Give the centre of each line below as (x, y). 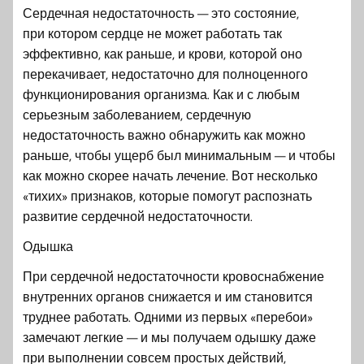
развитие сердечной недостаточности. (138, 216)
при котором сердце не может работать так (152, 33)
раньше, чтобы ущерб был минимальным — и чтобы (179, 155)
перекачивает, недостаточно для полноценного (165, 74)
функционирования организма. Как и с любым (161, 94)
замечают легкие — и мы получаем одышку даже (169, 337)
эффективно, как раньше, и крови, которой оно (162, 53)
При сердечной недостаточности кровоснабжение (173, 276)
